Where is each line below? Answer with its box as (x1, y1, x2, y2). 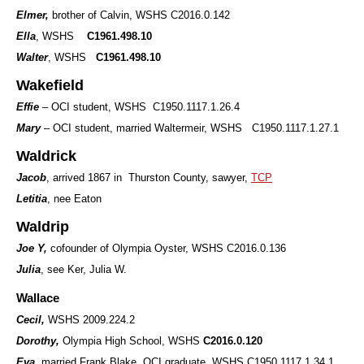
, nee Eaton (47, 193, 102, 205)
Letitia (16, 193, 47, 205)
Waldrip (16, 219, 69, 235)
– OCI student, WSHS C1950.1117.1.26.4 (39, 101, 240, 113)
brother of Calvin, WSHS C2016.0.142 (52, 9, 230, 21)
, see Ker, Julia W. (41, 263, 127, 275)
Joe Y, (16, 242, 50, 254)
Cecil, (16, 314, 48, 326)
